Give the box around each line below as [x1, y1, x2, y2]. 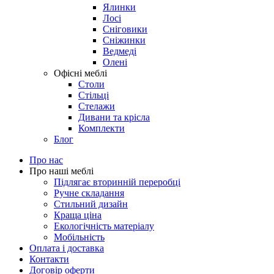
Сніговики [103, 23, 147, 34]
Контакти [29, 253, 69, 264]
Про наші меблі [29, 165, 94, 176]
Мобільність [54, 231, 105, 242]
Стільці [78, 89, 109, 100]
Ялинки [103, 1, 136, 12]
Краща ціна [54, 209, 102, 220]
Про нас [29, 154, 63, 165]
